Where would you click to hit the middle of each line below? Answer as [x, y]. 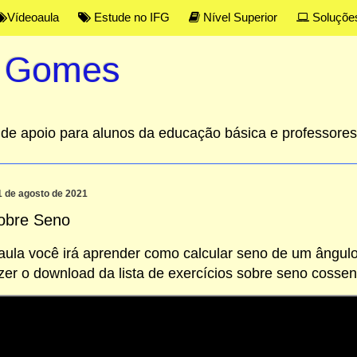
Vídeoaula [33, 17]
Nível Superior [238, 17]
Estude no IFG [130, 17]
